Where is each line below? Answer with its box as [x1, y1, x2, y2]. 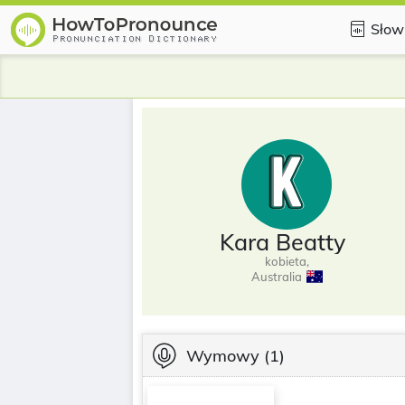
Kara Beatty [219, 227, 345, 256]
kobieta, [264, 253, 309, 268]
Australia [250, 268, 302, 284]
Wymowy [186, 344, 259, 366]
